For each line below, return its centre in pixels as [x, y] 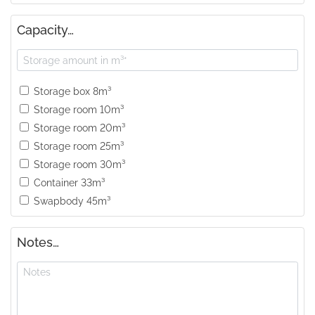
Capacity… [45, 30]
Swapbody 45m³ [72, 201]
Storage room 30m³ [79, 165]
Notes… [38, 243]
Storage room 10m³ [79, 110]
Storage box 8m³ [72, 92]
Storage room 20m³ [79, 128]
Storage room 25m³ [79, 147]
